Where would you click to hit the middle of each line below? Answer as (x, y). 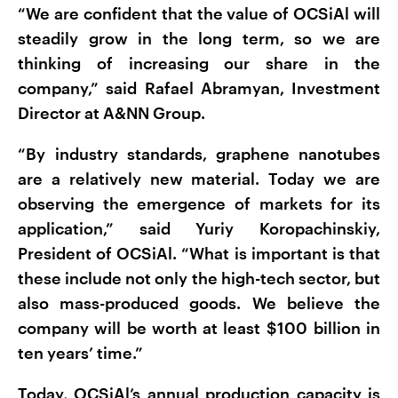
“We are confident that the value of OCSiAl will (199, 14)
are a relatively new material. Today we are (199, 179)
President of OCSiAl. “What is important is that (199, 254)
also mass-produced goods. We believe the (199, 303)
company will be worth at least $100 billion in (199, 328)
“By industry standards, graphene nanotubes (199, 154)
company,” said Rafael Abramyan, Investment (199, 88)
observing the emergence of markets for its (199, 204)
